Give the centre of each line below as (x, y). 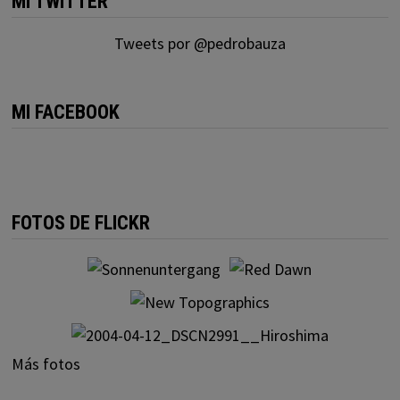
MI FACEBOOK (65, 112)
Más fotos (46, 363)
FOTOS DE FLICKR (80, 222)
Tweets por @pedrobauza (200, 43)
